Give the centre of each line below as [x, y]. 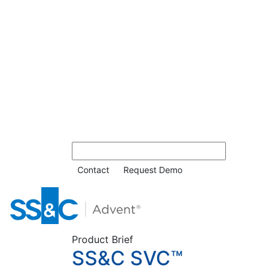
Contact [93, 170]
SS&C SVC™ [127, 258]
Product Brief [103, 239]
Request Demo [153, 170]
